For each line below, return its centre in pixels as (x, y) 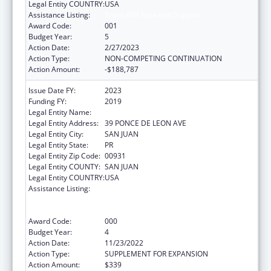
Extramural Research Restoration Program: (177, 188)
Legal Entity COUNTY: (64, 166)
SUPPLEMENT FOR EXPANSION (156, 253)
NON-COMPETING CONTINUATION (163, 58)
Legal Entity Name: (60, 112)
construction (126, 210)
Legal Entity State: (58, 145)
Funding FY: (47, 101)
